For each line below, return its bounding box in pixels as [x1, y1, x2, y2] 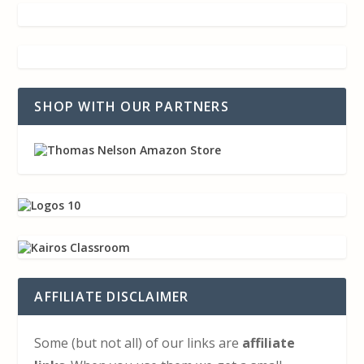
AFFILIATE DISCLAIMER [34, 288, 189, 306]
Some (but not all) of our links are [34, 334, 240, 353]
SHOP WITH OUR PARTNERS [34, 97, 229, 116]
